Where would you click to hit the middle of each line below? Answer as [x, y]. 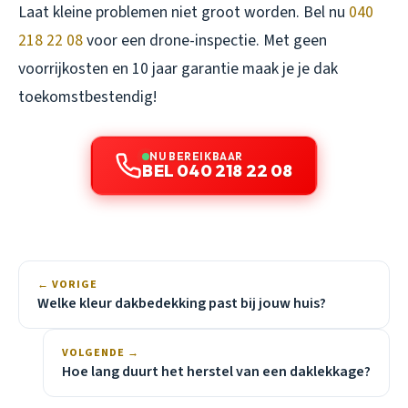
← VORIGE [67, 284]
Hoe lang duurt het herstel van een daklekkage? [216, 371]
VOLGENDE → [101, 352]
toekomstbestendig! [87, 97]
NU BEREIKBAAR [196, 156]
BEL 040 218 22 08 [218, 170]
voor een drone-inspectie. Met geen [205, 40]
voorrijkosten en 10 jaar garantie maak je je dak [178, 68]
